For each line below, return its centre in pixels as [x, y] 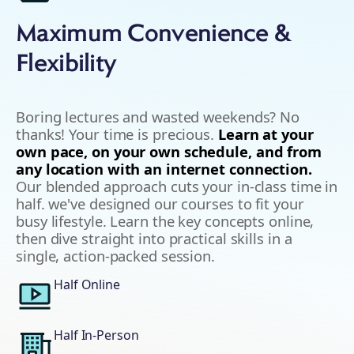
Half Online [87, 285]
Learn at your [265, 134]
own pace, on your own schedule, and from [169, 152]
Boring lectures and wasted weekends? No [158, 117]
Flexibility [66, 65]
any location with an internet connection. [164, 169]
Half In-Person [96, 335]
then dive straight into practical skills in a [154, 239]
